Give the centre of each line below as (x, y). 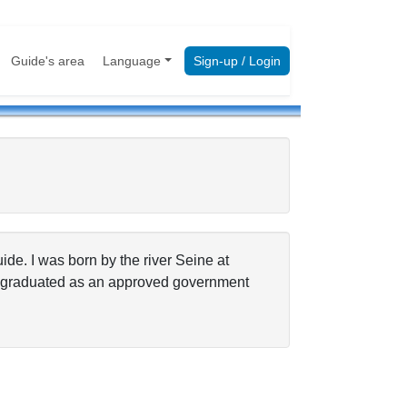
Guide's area (48, 60)
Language (132, 60)
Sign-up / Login (237, 60)
